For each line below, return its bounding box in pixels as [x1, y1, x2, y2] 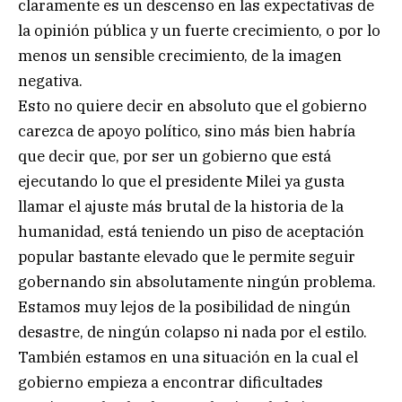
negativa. [18, 71, 83, 92]
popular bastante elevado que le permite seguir [18, 247, 355, 267]
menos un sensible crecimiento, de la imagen [18, 46, 342, 66]
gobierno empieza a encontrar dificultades [18, 372, 323, 393]
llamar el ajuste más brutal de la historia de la [18, 197, 344, 217]
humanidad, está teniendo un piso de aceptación [18, 222, 364, 242]
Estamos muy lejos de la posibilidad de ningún [18, 297, 351, 318]
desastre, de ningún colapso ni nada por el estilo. [18, 322, 367, 343]
